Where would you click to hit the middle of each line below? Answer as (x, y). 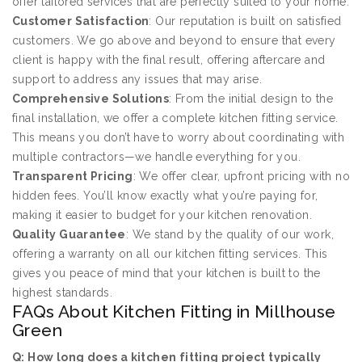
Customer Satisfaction (81, 21)
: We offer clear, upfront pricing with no (242, 177)
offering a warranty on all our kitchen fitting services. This (170, 254)
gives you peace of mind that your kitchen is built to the (166, 274)
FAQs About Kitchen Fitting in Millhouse (174, 312)
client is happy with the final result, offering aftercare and (169, 60)
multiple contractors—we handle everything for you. (156, 157)
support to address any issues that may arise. (137, 80)
